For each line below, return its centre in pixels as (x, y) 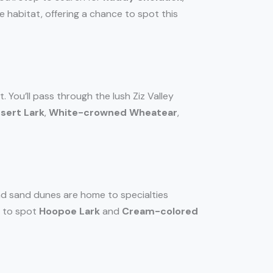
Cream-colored (160, 211)
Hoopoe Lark (69, 211)
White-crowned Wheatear (113, 113)
